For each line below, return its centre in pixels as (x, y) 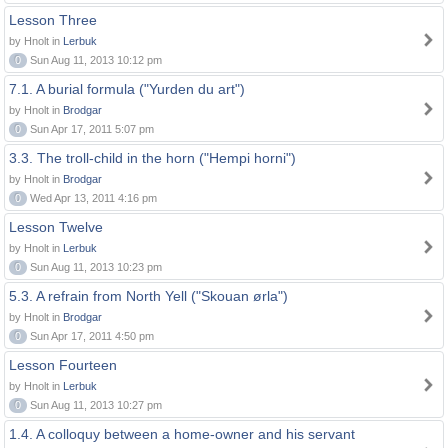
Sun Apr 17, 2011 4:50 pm (90, 336)
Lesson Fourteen (63, 365)
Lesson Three (53, 20)
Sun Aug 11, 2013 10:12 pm (94, 60)
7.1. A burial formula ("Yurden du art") (127, 89)
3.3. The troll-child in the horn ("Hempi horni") (152, 158)
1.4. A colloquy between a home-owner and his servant (182, 434)
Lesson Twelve (56, 227)
